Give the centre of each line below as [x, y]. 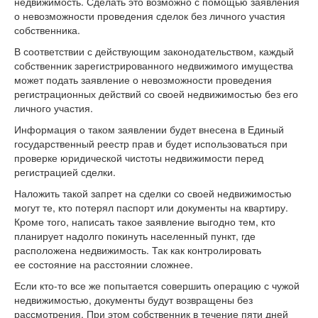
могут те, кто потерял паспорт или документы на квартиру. [151, 207]
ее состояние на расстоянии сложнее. [104, 264]
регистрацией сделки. [65, 171]
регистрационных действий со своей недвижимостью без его [156, 93]
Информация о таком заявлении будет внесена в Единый [149, 129]
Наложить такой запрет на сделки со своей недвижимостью [153, 193]
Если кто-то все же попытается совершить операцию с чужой [157, 285]
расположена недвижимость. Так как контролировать [138, 250]
